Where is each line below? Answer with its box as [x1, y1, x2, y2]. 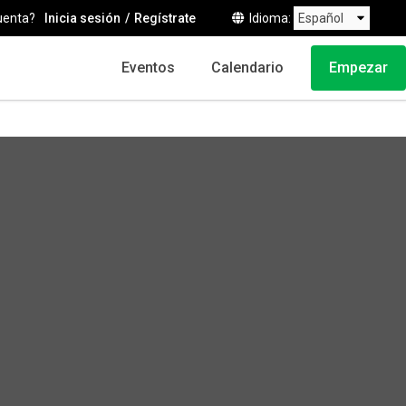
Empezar [329, 59, 388, 76]
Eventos [121, 59, 175, 76]
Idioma [249, 11, 288, 25]
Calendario [211, 59, 284, 76]
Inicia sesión [44, 11, 121, 25]
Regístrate [134, 11, 196, 25]
